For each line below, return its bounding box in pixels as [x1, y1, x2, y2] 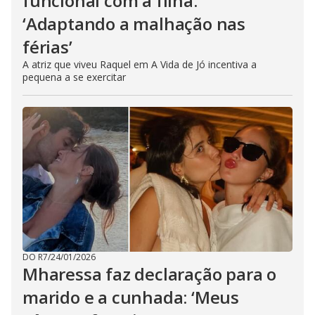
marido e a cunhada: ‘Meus [22, 285, 239, 309]
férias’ [22, 35, 72, 59]
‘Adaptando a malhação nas [22, 12, 245, 36]
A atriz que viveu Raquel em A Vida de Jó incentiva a [22, 58, 257, 72]
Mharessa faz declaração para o [22, 262, 276, 286]
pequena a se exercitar [22, 70, 126, 84]
